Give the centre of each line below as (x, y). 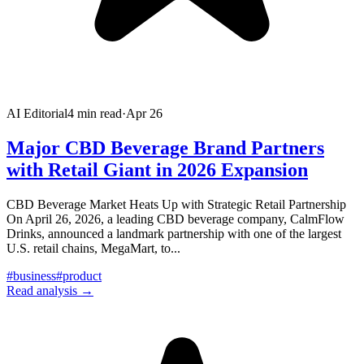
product (82, 275)
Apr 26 (144, 113)
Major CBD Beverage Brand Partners (165, 147)
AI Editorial (37, 113)
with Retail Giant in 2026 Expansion (157, 169)
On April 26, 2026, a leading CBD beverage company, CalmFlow (175, 219)
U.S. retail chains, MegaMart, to (89, 248)
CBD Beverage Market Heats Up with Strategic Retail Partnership (176, 204)
